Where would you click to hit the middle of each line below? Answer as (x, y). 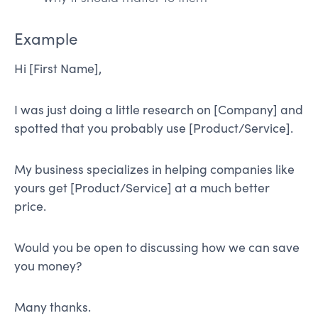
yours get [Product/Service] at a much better (142, 187)
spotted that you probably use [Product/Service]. (154, 127)
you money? (48, 265)
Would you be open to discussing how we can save (157, 247)
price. (30, 205)
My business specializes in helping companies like (154, 169)
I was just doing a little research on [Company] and (159, 109)
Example (46, 38)
